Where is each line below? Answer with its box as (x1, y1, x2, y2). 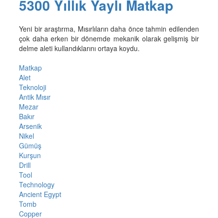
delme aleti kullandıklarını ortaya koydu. (18, 43, 140, 54)
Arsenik (18, 121, 42, 131)
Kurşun (18, 150, 41, 161)
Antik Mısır (18, 92, 51, 102)
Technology (18, 180, 54, 190)
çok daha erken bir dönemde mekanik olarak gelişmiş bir (18, 34, 200, 44)
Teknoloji (18, 82, 46, 92)
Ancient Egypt (18, 189, 61, 200)
